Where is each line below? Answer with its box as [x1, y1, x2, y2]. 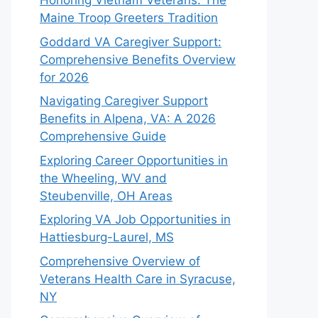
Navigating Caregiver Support [40, 94, 208, 108]
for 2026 [40, 70, 89, 84]
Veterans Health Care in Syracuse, [40, 271, 236, 286]
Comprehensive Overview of [40, 253, 200, 268]
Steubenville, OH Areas [40, 188, 172, 203]
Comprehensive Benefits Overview [40, 52, 236, 67]
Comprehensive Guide [40, 129, 166, 143]
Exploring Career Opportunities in [40, 153, 228, 168]
